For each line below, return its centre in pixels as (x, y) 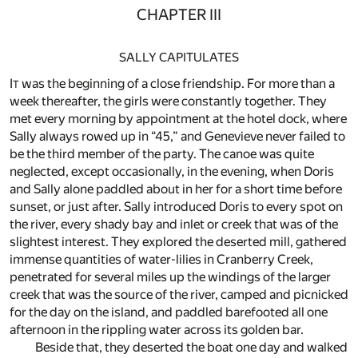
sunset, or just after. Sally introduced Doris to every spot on (176, 206)
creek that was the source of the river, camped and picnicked (179, 294)
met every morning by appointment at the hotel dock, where (178, 118)
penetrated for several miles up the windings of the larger (170, 276)
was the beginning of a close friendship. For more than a (177, 83)
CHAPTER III (179, 15)
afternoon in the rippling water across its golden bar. (157, 329)
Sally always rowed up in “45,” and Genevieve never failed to (177, 136)
